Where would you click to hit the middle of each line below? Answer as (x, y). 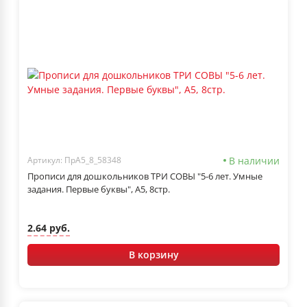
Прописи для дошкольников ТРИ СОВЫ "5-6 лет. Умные (145, 176)
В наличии (254, 160)
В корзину (153, 254)
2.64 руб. (49, 228)
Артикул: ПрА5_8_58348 (74, 160)
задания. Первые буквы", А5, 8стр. (99, 189)
